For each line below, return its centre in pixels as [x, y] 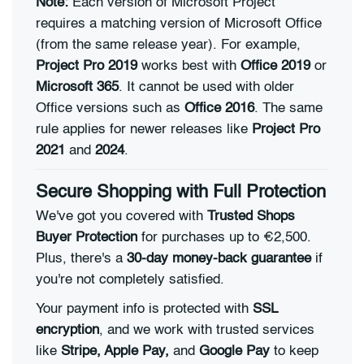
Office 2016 [219, 108]
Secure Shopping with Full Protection [181, 193]
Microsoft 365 [77, 87]
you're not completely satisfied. [130, 280]
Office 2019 [275, 66]
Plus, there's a [81, 259]
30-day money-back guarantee [219, 259]
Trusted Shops [251, 217]
